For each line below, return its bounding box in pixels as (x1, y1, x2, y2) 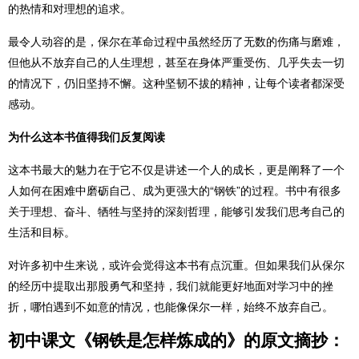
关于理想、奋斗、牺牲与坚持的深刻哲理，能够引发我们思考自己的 (8, 203, 345, 219)
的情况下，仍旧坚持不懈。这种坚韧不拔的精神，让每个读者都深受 (8, 75, 345, 91)
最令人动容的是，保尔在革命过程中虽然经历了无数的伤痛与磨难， (8, 33, 345, 49)
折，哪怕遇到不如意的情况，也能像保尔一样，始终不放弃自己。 (8, 298, 333, 314)
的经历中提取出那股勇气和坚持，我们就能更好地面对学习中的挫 (8, 277, 333, 293)
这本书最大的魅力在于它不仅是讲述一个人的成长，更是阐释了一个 (8, 161, 345, 177)
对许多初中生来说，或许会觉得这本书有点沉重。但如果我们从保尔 (8, 256, 345, 272)
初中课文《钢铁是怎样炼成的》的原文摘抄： (8, 327, 345, 351)
